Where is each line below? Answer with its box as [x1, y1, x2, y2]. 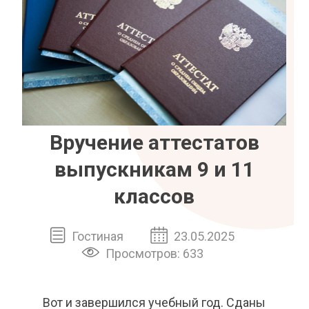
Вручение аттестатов [49, 130, 259, 154]
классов [114, 183, 195, 208]
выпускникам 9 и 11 [54, 157, 255, 181]
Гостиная [71, 229, 126, 244]
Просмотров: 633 [105, 246, 203, 261]
